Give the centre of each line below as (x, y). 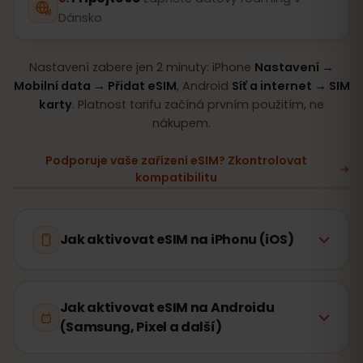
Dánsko (80, 18)
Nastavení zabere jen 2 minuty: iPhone (142, 67)
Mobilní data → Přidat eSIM (95, 85)
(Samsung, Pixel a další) (141, 327)
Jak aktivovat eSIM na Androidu (167, 307)
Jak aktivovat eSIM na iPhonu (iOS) (177, 239)
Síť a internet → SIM (290, 85)
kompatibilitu (176, 177)
